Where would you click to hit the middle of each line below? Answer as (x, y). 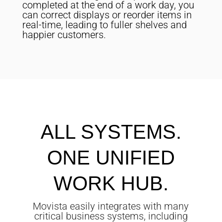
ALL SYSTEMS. (111, 132)
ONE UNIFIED (111, 158)
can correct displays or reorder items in (107, 15)
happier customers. (64, 35)
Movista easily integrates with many (111, 206)
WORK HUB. (111, 184)
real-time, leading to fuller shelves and (104, 25)
